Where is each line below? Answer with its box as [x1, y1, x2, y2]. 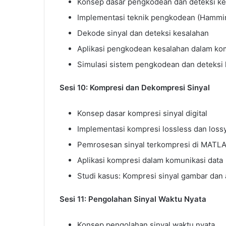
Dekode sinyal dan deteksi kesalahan [77, 28, 209, 38]
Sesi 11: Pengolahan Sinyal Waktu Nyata [60, 194, 206, 204]
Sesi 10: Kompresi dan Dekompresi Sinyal [60, 82, 210, 92]
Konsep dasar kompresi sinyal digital [77, 108, 207, 118]
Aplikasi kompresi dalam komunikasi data [77, 155, 223, 165]
